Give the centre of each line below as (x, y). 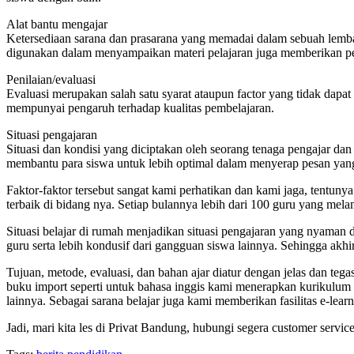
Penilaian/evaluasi (51, 80)
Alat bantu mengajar (57, 24)
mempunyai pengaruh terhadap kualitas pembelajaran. (140, 108)
